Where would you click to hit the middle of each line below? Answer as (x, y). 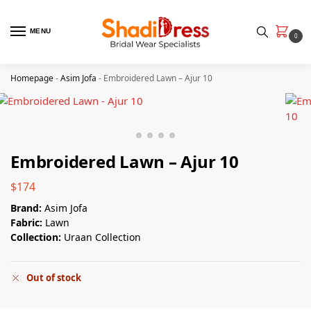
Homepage (32, 78)
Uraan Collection (102, 237)
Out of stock (54, 278)
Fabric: (26, 222)
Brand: (27, 208)
